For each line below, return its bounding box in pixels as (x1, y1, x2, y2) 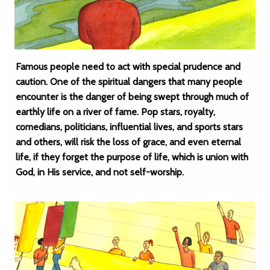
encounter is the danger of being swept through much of (16, 91, 249, 102)
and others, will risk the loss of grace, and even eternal (16, 136, 241, 148)
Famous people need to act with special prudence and (16, 61, 240, 72)
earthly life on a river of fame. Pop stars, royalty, (16, 106, 215, 118)
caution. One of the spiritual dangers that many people (16, 76, 242, 87)
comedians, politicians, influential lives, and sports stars (16, 121, 243, 133)
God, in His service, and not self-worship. (16, 166, 184, 178)
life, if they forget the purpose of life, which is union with (16, 151, 248, 163)
